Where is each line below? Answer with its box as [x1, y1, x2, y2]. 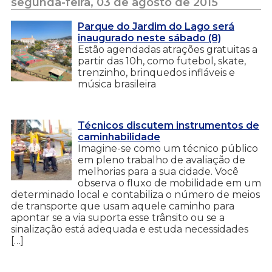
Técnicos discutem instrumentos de [78, 119, 259, 131]
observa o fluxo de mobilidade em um [78, 177, 261, 189]
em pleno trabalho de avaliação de [78, 154, 245, 166]
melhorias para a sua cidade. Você [78, 165, 239, 177]
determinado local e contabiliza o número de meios [11, 188, 260, 200]
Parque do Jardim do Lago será [78, 20, 234, 32]
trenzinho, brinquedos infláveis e [78, 66, 235, 78]
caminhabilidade [78, 131, 160, 143]
